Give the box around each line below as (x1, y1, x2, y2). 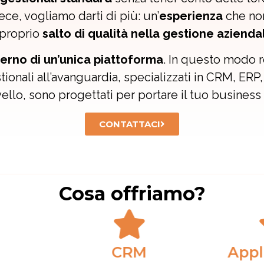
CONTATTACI (99, 118, 160, 130)
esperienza (159, 8, 223, 23)
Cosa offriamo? (58, 181, 206, 205)
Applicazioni (84, 243, 179, 261)
